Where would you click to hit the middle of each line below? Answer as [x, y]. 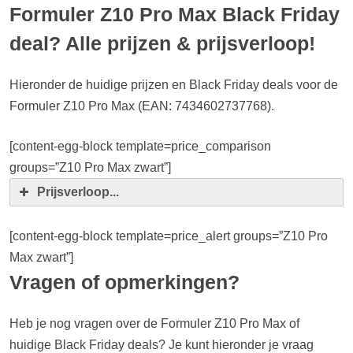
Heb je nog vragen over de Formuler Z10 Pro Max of [154, 323]
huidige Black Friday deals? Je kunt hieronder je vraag [162, 345]
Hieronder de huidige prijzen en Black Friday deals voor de [174, 85]
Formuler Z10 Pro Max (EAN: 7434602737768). [142, 106]
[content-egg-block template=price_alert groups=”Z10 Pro [169, 236]
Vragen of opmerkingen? [124, 282]
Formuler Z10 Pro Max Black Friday [175, 14]
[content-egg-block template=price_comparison [140, 146]
